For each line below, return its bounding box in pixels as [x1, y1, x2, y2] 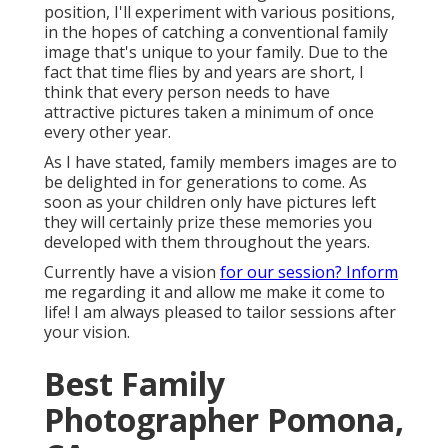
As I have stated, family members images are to [44, 151, 397, 174]
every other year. [44, 121, 171, 144]
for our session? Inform [220, 261, 398, 284]
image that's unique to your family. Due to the [44, 41, 388, 64]
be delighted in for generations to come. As [44, 171, 367, 194]
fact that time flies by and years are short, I [44, 61, 364, 84]
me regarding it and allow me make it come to [44, 281, 385, 304]
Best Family [44, 362, 225, 406]
